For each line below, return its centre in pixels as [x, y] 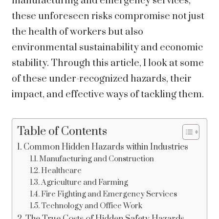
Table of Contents [62, 132]
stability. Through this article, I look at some [108, 64]
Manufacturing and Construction [96, 159]
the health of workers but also [77, 32]
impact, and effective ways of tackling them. [108, 95]
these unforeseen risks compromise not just [108, 17]
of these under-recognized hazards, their [102, 79]
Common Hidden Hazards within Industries [106, 147]
